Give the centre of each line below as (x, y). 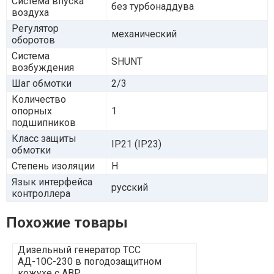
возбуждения (43, 67)
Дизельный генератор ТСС (79, 250)
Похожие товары (67, 222)
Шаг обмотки (42, 83)
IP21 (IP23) (136, 144)
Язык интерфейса (52, 182)
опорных (32, 111)
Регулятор (35, 28)
